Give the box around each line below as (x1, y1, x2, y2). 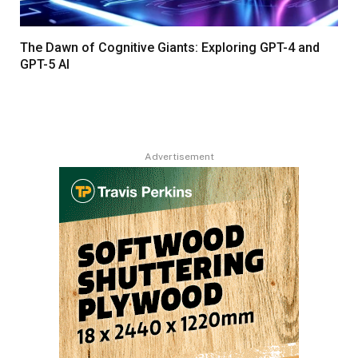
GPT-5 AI (20, 56, 70, 72)
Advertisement (144, 150, 214, 162)
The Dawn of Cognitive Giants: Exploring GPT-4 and (20, 39, 320, 55)
